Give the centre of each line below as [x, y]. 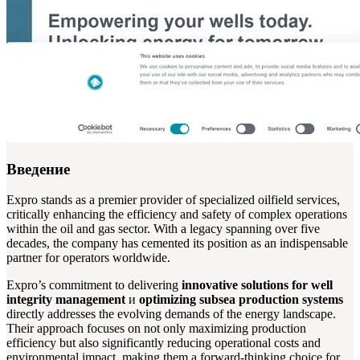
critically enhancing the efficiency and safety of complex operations [177, 215]
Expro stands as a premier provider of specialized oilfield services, [173, 200]
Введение [38, 169]
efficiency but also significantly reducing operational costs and [164, 343]
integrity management [66, 300]
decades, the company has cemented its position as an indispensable [177, 243]
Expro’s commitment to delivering [94, 285]
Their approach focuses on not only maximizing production [156, 329]
